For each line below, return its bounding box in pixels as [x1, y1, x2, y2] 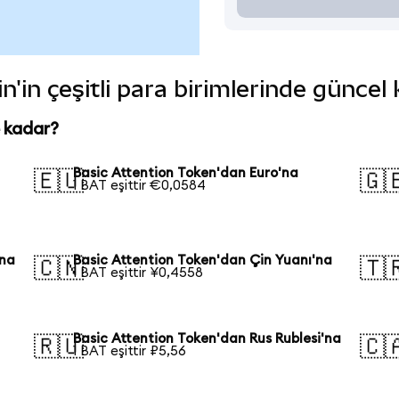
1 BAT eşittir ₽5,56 [73, 344, 187, 358]
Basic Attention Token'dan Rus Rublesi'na [73, 331, 342, 346]
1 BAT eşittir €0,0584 [73, 178, 207, 192]
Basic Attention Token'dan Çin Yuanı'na [73, 253, 333, 267]
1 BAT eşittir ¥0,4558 [73, 265, 204, 280]
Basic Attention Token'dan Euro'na [73, 166, 299, 180]
